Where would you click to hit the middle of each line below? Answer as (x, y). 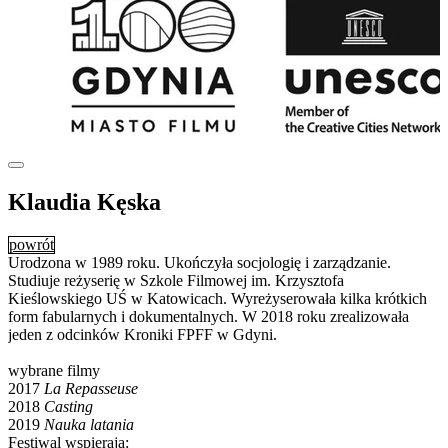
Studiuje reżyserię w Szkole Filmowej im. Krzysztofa (176, 281)
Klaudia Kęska (84, 202)
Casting (68, 407)
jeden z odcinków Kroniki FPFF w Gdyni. (142, 335)
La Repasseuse (91, 389)
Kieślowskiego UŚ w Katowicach (115, 299)
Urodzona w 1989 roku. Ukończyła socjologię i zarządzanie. (199, 263)
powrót (31, 245)
